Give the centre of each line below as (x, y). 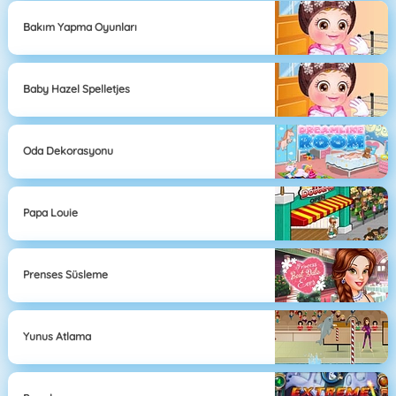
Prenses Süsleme (66, 275)
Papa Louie (51, 213)
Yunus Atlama (57, 337)
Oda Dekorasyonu (69, 151)
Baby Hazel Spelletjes (77, 89)
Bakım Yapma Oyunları (80, 27)
